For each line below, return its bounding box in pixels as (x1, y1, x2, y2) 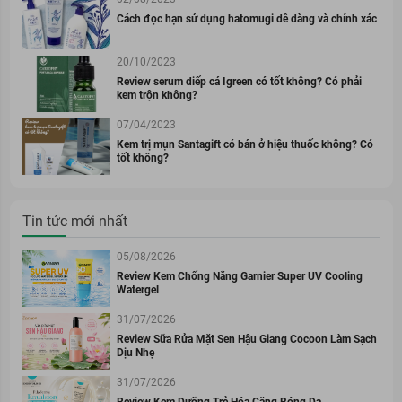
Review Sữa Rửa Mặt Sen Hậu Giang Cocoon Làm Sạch (116, 333, 377, 346)
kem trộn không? (116, 89, 197, 102)
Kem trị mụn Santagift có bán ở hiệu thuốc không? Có (116, 138, 373, 152)
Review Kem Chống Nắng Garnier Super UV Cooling (116, 270, 363, 284)
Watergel (116, 284, 159, 297)
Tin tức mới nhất (22, 213, 127, 231)
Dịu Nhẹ (116, 346, 154, 360)
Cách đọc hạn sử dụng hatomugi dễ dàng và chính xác (116, 13, 377, 26)
